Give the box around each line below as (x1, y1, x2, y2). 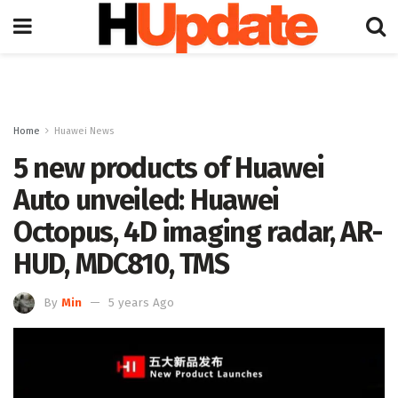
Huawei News (54, 125, 114, 137)
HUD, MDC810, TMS (13, 247, 229, 281)
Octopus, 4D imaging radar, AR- (13, 215, 382, 249)
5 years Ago (108, 295, 174, 310)
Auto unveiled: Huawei (13, 183, 280, 217)
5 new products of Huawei (13, 151, 324, 185)
